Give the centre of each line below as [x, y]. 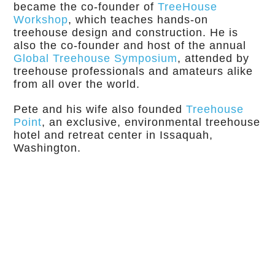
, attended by [214, 58]
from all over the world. [77, 84]
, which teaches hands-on [138, 19]
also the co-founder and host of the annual [130, 45]
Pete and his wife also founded [100, 109]
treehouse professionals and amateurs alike [134, 71]
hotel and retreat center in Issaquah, [114, 135]
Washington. [48, 148]
